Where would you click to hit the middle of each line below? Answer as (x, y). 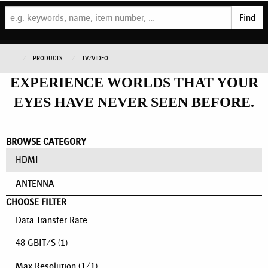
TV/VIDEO (95, 59)
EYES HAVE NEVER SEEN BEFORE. (134, 103)
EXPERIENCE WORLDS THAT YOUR (134, 83)
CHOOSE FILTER (36, 202)
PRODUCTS (49, 59)
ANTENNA (35, 183)
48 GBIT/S (36, 243)
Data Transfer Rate (51, 220)
